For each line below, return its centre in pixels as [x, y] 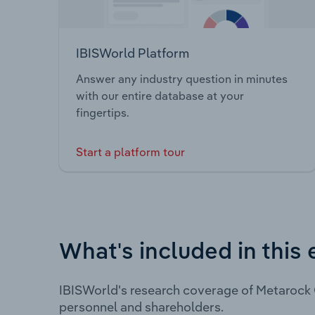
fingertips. [103, 113]
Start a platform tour [130, 152]
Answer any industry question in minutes [182, 79]
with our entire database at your [160, 96]
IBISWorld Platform [133, 53]
